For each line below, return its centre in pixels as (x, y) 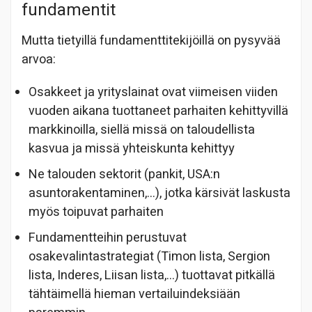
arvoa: (39, 59)
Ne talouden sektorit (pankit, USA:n (124, 174)
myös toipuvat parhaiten (96, 212)
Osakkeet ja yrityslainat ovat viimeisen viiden (153, 92)
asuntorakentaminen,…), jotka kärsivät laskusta (159, 193)
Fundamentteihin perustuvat (108, 237)
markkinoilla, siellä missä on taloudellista (142, 130)
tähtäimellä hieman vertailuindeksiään (134, 294)
